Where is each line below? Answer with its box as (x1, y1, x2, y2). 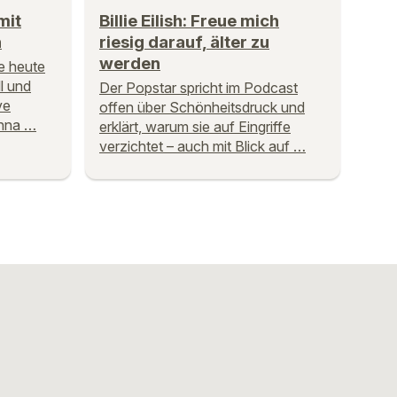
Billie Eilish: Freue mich (99, 11, 279, 32)
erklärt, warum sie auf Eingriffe (99, 118, 291, 136)
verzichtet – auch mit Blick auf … (99, 137, 306, 156)
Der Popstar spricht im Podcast (99, 79, 298, 97)
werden (99, 53, 160, 74)
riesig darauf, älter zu (99, 32, 269, 53)
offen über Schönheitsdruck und (99, 98, 305, 117)
